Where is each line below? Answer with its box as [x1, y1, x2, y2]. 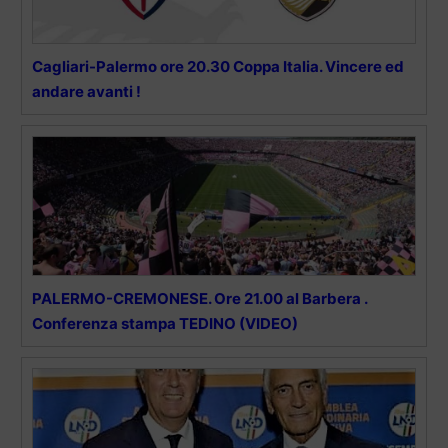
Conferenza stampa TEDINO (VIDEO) [32, 314, 298, 334]
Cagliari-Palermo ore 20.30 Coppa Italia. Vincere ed [32, 57, 404, 77]
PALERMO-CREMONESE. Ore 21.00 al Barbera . [32, 289, 367, 309]
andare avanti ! [32, 82, 141, 102]
